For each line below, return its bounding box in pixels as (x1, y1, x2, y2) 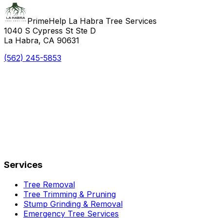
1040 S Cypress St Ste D (4, 25, 96, 36)
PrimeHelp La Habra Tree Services (27, 16, 157, 26)
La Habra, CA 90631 (4, 35, 79, 45)
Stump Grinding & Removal (23, 199, 123, 209)
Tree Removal (23, 180, 75, 189)
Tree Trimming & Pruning (23, 189, 116, 199)
